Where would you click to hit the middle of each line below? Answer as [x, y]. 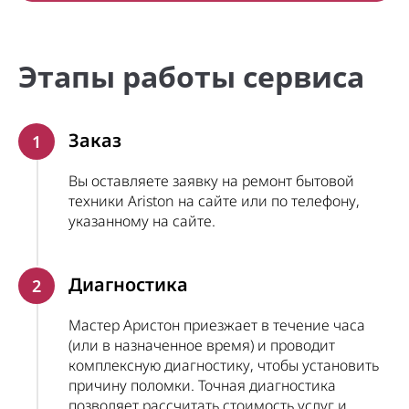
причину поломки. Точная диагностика [202, 385]
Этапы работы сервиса [191, 76]
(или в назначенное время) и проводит [202, 345]
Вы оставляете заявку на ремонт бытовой [211, 181]
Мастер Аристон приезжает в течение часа [217, 325]
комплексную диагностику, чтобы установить [224, 365]
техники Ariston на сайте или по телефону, [214, 201]
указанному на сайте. [142, 221]
